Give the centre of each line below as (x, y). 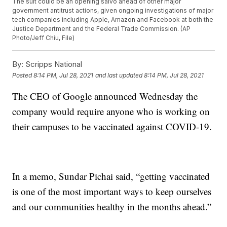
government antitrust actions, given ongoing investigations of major (113, 11)
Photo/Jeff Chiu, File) (44, 38)
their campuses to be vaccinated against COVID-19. (112, 127)
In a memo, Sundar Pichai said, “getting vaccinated (111, 176)
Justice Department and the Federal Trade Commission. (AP (102, 29)
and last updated (119, 75)
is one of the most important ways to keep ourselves (112, 192)
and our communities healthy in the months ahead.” (112, 207)
